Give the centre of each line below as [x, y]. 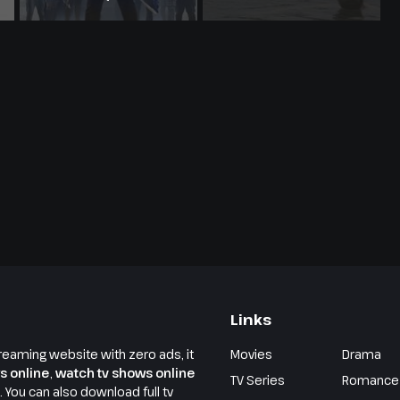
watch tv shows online [125, 373]
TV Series [258, 380]
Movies [251, 354]
